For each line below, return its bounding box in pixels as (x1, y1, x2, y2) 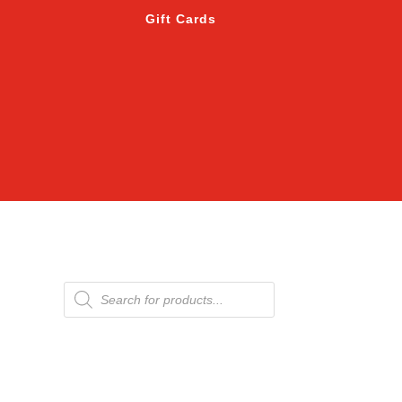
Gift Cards (145, 12, 217, 26)
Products (62, 279, 113, 294)
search (62, 292, 101, 307)
